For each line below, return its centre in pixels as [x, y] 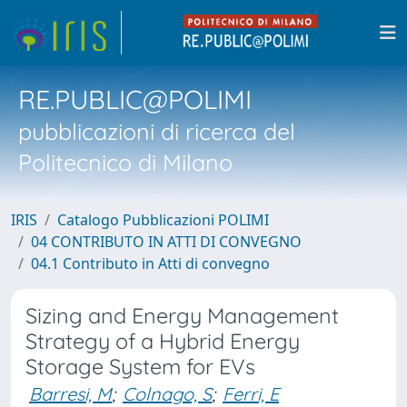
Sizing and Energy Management [182, 316]
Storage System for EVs [140, 367]
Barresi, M [70, 394]
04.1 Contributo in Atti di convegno [150, 263]
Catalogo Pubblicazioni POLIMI [163, 220]
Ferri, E [251, 394]
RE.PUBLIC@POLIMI [135, 99]
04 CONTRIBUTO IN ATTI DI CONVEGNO [166, 242]
